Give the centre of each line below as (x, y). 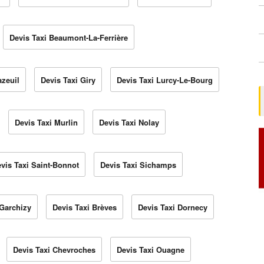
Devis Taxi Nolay (129, 123)
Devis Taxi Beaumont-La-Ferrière (69, 38)
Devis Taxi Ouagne (151, 250)
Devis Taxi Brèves (85, 207)
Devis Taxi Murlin (46, 123)
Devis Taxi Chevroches (54, 250)
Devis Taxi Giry (68, 80)
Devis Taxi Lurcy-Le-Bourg (165, 80)
